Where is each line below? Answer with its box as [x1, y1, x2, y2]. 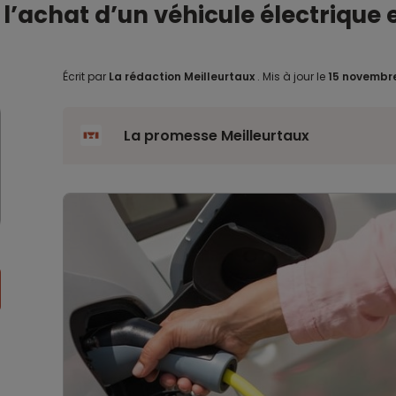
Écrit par [62, 69, 109, 84]
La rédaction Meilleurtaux [108, 69, 255, 84]
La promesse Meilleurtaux [123, 126, 309, 146]
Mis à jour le [259, 69, 328, 84]
